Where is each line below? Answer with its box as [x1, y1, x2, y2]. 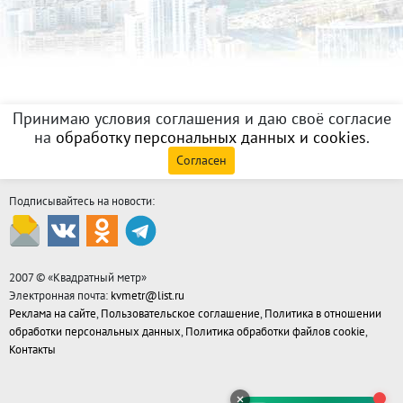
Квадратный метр [53, 270, 141, 285]
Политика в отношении [264, 306, 381, 321]
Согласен [176, 152, 227, 168]
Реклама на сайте [9, 306, 96, 321]
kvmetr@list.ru [111, 288, 184, 303]
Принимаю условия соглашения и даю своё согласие [12, 108, 391, 129]
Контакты [9, 342, 56, 357]
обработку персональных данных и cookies [56, 127, 366, 148]
